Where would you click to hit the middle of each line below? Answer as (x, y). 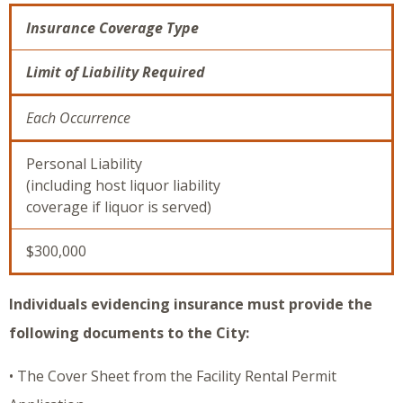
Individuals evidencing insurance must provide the (191, 304)
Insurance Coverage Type (112, 28)
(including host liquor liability (123, 186)
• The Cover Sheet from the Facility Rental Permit (173, 376)
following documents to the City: (129, 333)
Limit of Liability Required (116, 72)
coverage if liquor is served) (119, 207)
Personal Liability (84, 164)
